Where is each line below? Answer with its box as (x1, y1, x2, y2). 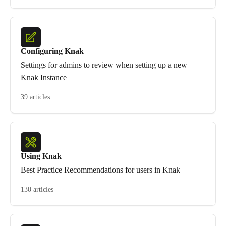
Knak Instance (21, 73, 67, 82)
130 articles (21, 186, 53, 193)
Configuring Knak (21, 47, 84, 55)
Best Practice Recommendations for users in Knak (21, 165, 180, 174)
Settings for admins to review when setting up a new (21, 61, 187, 69)
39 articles (21, 93, 50, 101)
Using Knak (21, 152, 62, 160)
